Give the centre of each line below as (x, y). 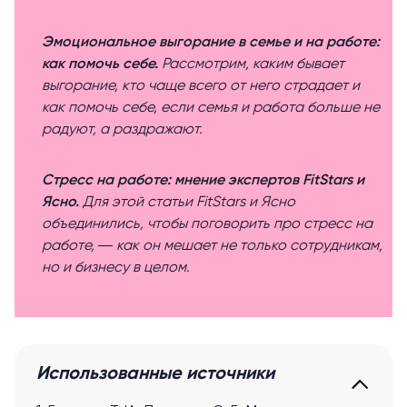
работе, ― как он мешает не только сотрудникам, (212, 247)
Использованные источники (155, 375)
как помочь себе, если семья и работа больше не (211, 109)
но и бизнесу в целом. (116, 268)
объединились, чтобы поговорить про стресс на (207, 225)
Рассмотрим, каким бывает (251, 65)
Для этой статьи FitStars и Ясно (187, 203)
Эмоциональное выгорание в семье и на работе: (211, 43)
